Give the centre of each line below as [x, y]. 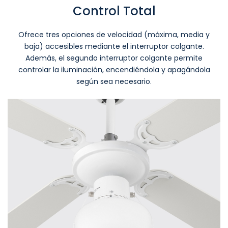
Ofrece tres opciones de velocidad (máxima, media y [114, 34]
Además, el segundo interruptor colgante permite [114, 58]
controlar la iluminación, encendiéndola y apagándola [114, 69]
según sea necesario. [114, 81]
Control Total [114, 11]
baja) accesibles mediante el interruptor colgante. [114, 46]
